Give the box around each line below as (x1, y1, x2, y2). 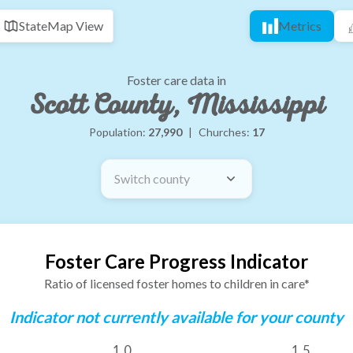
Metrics (278, 18, 321, 33)
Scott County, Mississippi (28, 87, 325, 124)
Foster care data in (127, 72, 226, 87)
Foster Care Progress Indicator (45, 250, 308, 273)
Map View (47, 18, 103, 33)
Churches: (198, 125, 252, 139)
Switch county (114, 171, 190, 186)
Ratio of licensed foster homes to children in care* (43, 276, 310, 291)
